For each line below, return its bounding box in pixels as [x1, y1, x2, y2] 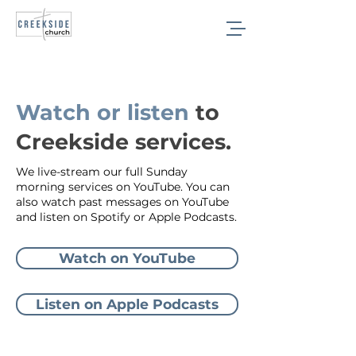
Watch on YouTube [59, 250, 195, 266]
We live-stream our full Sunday [16, 164, 188, 179]
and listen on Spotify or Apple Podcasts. [16, 210, 237, 224]
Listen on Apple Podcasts [36, 296, 219, 312]
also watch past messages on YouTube [16, 195, 229, 209]
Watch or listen [16, 99, 189, 126]
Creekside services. [16, 129, 231, 155]
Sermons [106, 73, 148, 88]
